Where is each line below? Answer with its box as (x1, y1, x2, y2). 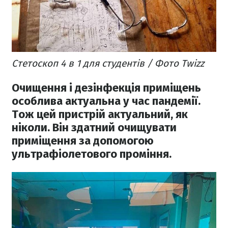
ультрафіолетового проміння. (12, 147, 172, 161)
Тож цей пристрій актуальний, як (12, 107, 188, 121)
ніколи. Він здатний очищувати (12, 120, 177, 134)
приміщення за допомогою (12, 133, 154, 148)
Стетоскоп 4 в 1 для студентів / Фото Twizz (12, 57, 204, 69)
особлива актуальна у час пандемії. (12, 94, 201, 108)
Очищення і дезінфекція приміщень (12, 80, 201, 95)
